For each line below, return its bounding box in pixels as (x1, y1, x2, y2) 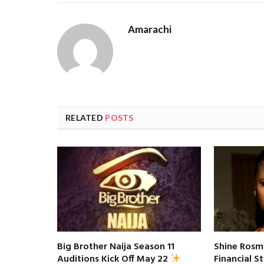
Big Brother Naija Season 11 (57, 239, 174, 255)
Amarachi (128, 22, 171, 35)
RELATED (65, 112, 105, 123)
